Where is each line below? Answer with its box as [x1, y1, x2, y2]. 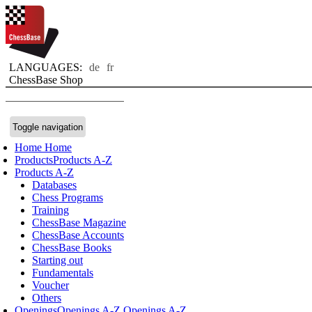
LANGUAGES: [9, 61, 82, 73]
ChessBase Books [32, 242, 111, 253]
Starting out [32, 254, 83, 266]
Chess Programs [32, 192, 103, 203]
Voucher [32, 279, 69, 291]
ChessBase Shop [9, 74, 83, 86]
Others [32, 292, 61, 304]
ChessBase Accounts [32, 229, 124, 241]
